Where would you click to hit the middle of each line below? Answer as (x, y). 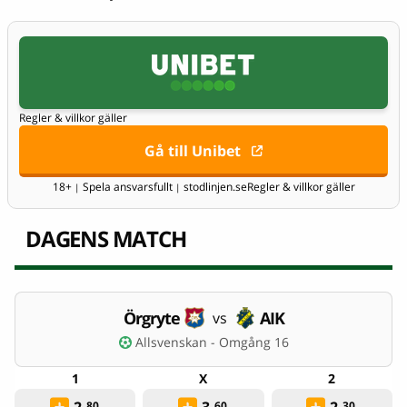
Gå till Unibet (192, 150)
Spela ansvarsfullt (127, 187)
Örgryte (151, 318)
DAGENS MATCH (106, 239)
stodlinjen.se (213, 187)
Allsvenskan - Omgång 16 (212, 342)
